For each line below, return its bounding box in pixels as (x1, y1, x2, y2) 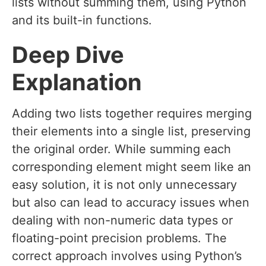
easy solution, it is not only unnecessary (12, 178, 237, 192)
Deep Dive (12, 41, 124, 69)
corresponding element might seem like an (12, 160, 251, 175)
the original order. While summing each (12, 142, 231, 157)
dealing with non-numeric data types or (12, 213, 233, 228)
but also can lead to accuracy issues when (12, 195, 249, 210)
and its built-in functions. (12, 13, 152, 28)
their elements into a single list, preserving (12, 124, 251, 139)
